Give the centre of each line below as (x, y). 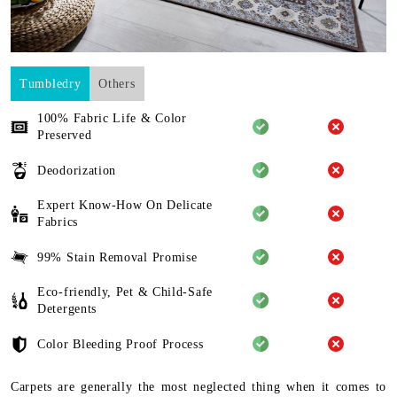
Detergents (67, 309)
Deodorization (77, 170)
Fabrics (58, 222)
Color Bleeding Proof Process (121, 344)
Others (117, 84)
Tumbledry (51, 84)
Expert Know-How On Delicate (125, 206)
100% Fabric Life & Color (112, 119)
